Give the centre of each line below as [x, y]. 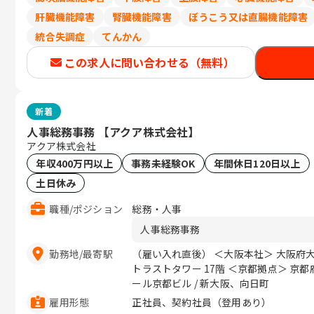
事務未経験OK [163, 163]
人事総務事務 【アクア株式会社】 [113, 131]
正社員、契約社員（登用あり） [202, 302]
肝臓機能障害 [65, 17]
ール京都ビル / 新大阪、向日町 [201, 283]
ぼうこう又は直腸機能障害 [248, 17]
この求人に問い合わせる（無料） [149, 62]
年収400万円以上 [75, 163]
